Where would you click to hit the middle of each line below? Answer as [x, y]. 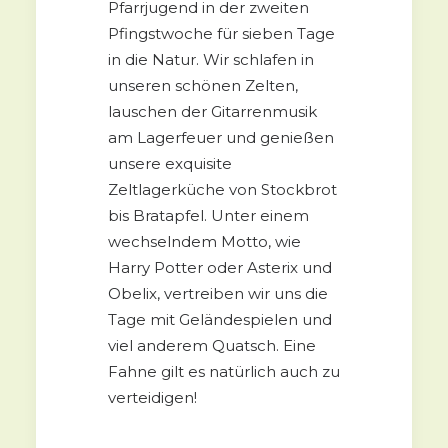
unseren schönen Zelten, [203, 85]
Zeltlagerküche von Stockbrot [222, 189]
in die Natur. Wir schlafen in [211, 59]
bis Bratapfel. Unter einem [208, 215]
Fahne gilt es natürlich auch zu [224, 371]
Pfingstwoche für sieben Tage [221, 33]
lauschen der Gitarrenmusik [212, 111]
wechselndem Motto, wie [204, 241]
